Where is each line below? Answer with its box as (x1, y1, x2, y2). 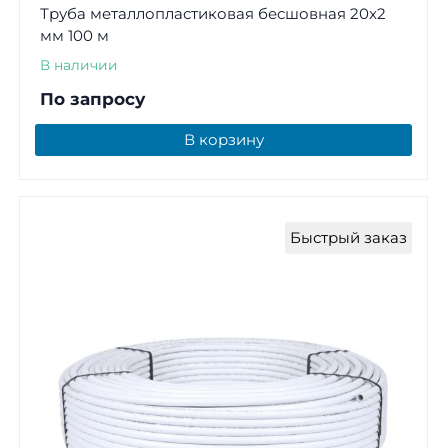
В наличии (39, 56, 118, 73)
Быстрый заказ (290, 227, 407, 247)
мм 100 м (39, 25, 109, 45)
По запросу (39, 88, 145, 109)
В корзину (183, 129, 264, 149)
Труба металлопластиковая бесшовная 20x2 (39, 3, 386, 23)
